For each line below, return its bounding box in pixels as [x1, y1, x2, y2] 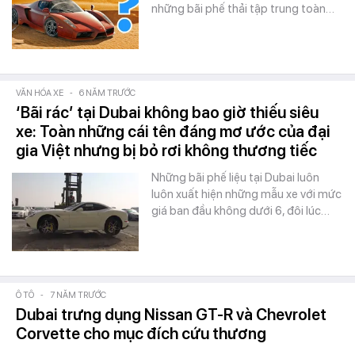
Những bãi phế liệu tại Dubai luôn [151, 170, 319, 185]
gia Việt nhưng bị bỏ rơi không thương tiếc [16, 141, 317, 160]
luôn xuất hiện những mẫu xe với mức [151, 187, 342, 201]
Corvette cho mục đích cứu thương [16, 324, 266, 343]
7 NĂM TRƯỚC [50, 290, 106, 300]
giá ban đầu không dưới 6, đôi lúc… [151, 204, 330, 218]
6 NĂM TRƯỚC [79, 88, 136, 98]
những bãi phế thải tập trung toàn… [151, 2, 334, 16]
